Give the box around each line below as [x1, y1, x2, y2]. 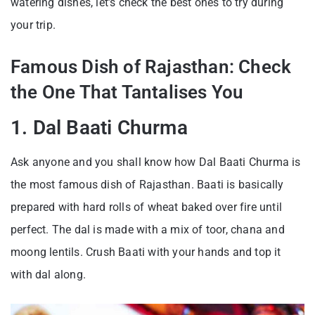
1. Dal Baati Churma [11, 115, 188, 139]
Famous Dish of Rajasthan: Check [11, 56, 292, 77]
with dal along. [11, 267, 89, 281]
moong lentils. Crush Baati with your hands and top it [11, 245, 281, 259]
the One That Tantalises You [11, 81, 244, 103]
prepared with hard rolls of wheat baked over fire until [11, 200, 283, 214]
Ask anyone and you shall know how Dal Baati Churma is [11, 155, 301, 169]
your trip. [11, 18, 56, 32]
